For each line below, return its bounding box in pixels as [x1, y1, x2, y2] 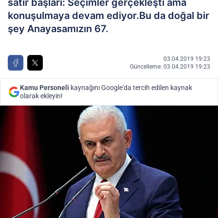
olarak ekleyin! [20, 92, 63, 100]
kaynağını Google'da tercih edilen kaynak [69, 84, 192, 91]
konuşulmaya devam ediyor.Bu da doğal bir [8, 10, 209, 21]
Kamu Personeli [20, 84, 69, 91]
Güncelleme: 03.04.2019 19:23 [130, 63, 210, 70]
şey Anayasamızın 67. [8, 23, 109, 35]
